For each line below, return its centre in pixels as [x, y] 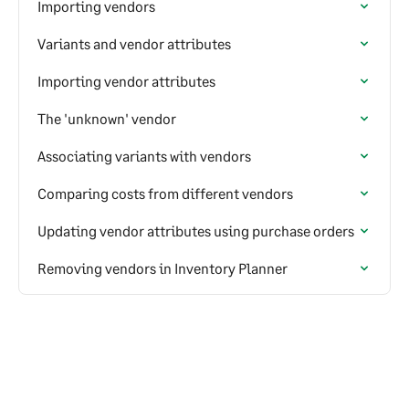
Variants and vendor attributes [134, 43]
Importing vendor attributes [126, 81]
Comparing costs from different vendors [165, 193]
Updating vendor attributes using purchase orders [196, 231]
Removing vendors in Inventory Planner [163, 268]
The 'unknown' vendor [107, 118]
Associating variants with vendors [144, 156]
